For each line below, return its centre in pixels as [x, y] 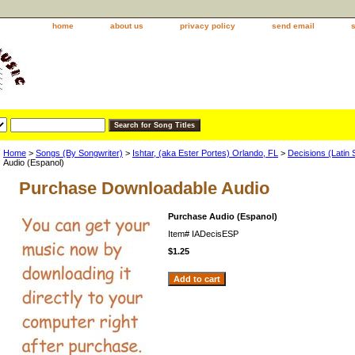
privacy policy [208, 26]
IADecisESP [215, 234]
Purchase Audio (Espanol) [223, 216]
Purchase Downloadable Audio [144, 188]
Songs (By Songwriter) [79, 153]
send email [293, 26]
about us [127, 26]
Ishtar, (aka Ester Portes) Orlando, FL [205, 153]
